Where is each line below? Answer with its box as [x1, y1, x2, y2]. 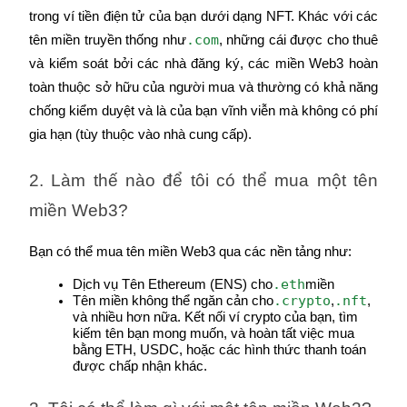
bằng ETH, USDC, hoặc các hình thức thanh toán [73, 342, 366, 357]
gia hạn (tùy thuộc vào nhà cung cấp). [29, 127, 252, 143]
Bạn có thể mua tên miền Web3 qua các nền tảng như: [29, 244, 352, 260]
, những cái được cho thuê [218, 33, 379, 48]
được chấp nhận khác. [73, 358, 207, 373]
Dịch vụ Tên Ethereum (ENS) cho [73, 276, 273, 292]
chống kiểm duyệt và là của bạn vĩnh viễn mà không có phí [29, 104, 378, 119]
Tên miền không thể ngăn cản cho [73, 293, 273, 308]
